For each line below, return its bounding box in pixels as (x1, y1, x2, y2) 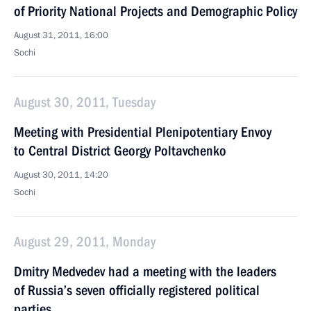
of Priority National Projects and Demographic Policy (14, 3, 297, 19)
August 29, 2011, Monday (14, 233, 155, 250)
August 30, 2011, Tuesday (14, 94, 155, 110)
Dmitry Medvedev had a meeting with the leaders (14, 263, 276, 280)
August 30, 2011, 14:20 (14, 169, 108, 181)
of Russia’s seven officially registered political (14, 282, 260, 299)
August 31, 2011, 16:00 (14, 29, 108, 42)
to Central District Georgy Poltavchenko (14, 142, 226, 159)
